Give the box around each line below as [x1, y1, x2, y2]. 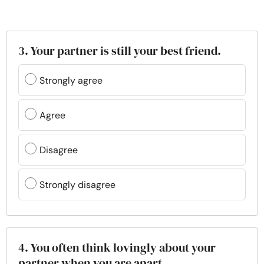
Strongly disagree [39, 178, 115, 191]
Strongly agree [39, 74, 103, 87]
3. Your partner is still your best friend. [18, 42, 221, 60]
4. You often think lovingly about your [18, 239, 216, 256]
